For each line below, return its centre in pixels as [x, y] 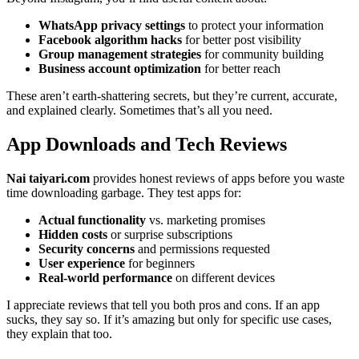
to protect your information [254, 25]
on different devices [224, 277]
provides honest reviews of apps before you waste [217, 178]
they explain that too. [59, 333]
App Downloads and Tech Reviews [147, 144]
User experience [82, 263]
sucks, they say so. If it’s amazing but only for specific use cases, [169, 319]
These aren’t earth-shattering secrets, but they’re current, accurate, [172, 95]
